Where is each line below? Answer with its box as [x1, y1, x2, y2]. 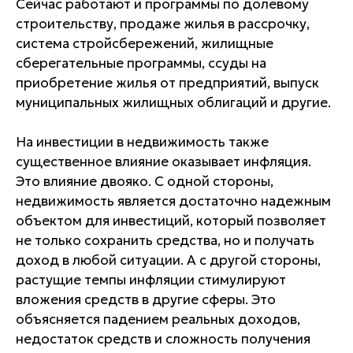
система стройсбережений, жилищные [16, 35, 273, 52]
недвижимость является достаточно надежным [16, 192, 331, 210]
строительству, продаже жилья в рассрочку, [16, 15, 310, 32]
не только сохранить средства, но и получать [16, 232, 314, 249]
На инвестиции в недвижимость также [16, 133, 269, 150]
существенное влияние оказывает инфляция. [16, 153, 311, 170]
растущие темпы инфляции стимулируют [16, 271, 286, 288]
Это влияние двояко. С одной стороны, [16, 173, 273, 190]
